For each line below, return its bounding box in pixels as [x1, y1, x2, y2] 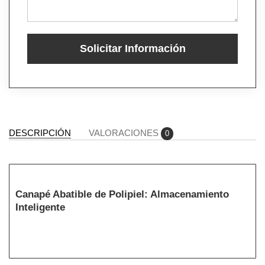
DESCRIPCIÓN [9, 127, 71, 138]
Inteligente [15, 201, 65, 213]
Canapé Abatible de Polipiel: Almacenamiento [15, 188, 229, 200]
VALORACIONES [89, 127, 161, 138]
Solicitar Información [79, 42, 186, 54]
